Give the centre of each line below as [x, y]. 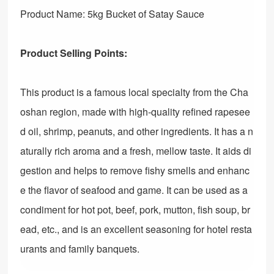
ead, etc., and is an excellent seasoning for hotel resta [136, 229]
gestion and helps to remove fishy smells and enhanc [135, 170]
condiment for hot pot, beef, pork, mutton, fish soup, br [135, 209]
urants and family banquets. [80, 249]
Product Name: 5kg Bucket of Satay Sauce [113, 14]
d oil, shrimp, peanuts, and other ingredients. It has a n [137, 131]
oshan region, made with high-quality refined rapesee [135, 112]
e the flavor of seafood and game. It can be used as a [134, 190]
